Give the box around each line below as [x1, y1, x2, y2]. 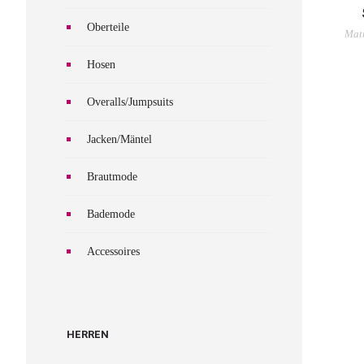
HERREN [67, 328, 109, 340]
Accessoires [87, 245, 140, 258]
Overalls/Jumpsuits [87, 96, 173, 108]
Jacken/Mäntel [87, 133, 152, 145]
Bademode [87, 208, 135, 220]
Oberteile [87, 21, 129, 33]
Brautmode [87, 171, 137, 183]
